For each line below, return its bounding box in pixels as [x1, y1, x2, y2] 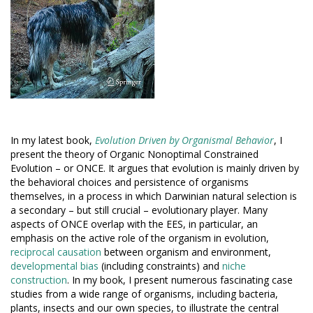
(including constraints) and [99, 259, 222, 272]
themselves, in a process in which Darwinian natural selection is [10, 189, 297, 203]
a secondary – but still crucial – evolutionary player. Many [10, 203, 268, 217]
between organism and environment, [101, 245, 271, 259]
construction [10, 272, 67, 286]
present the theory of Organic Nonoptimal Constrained [10, 147, 259, 161]
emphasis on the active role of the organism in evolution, [10, 231, 269, 245]
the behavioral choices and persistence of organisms [10, 175, 249, 189]
